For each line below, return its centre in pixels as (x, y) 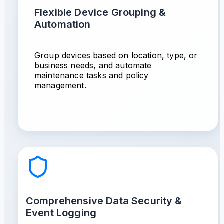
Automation (63, 24)
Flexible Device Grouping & (100, 12)
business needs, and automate (93, 65)
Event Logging (61, 213)
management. (60, 85)
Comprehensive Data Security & (104, 201)
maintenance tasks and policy (92, 75)
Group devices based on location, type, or (116, 55)
